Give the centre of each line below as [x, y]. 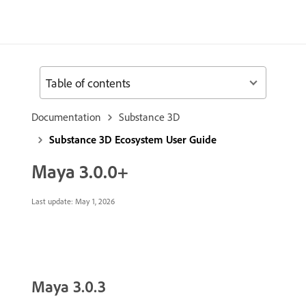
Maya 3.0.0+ [80, 171]
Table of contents [88, 83]
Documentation [66, 117]
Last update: [52, 201]
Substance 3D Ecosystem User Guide [133, 139]
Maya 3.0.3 [69, 286]
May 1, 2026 [94, 201]
